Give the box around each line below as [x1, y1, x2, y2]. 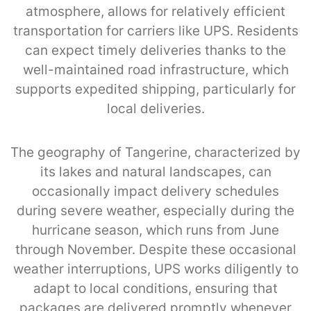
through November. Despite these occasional [15, 241, 296, 258]
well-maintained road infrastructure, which [22, 61, 289, 78]
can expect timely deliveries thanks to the [25, 42, 286, 58]
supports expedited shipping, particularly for [15, 81, 296, 97]
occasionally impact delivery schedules [32, 183, 279, 199]
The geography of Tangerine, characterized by [10, 144, 301, 160]
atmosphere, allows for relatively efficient [26, 3, 285, 19]
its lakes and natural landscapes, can [40, 163, 271, 180]
